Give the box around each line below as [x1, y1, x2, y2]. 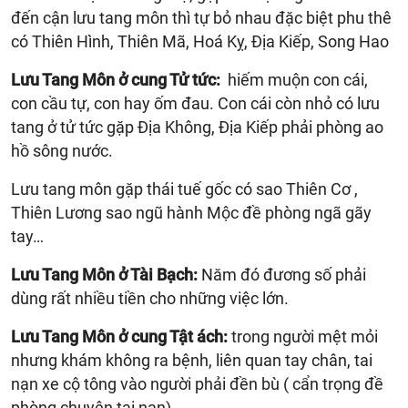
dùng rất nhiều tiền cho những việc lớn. [11, 288, 289, 308]
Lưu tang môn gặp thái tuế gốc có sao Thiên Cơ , [11, 178, 358, 199]
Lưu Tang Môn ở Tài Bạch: [11, 264, 198, 284]
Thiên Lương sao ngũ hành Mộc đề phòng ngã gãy [11, 202, 372, 222]
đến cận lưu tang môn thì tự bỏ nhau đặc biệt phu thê [11, 7, 392, 27]
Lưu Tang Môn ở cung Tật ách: [11, 326, 228, 346]
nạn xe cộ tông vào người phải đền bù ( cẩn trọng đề [11, 373, 383, 393]
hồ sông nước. [11, 140, 113, 160]
